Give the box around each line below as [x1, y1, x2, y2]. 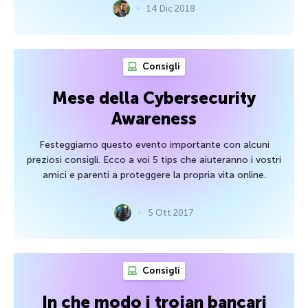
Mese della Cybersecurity [52, 87, 256, 108]
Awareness [111, 108, 197, 129]
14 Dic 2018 [146, 3, 195, 14]
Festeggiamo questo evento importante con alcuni [38, 138, 269, 151]
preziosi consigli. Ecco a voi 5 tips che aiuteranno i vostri [27, 153, 281, 166]
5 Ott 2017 [148, 207, 194, 218]
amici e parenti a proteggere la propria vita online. [42, 168, 266, 181]
